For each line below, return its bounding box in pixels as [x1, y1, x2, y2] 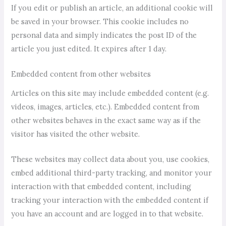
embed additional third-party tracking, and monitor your [11, 167, 212, 178]
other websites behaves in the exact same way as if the [11, 115, 201, 125]
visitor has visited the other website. [11, 129, 140, 139]
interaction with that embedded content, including [11, 181, 192, 191]
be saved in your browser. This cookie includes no [11, 17, 189, 27]
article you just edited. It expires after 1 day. [11, 44, 167, 54]
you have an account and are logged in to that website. [11, 208, 204, 218]
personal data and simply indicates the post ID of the [11, 30, 197, 40]
